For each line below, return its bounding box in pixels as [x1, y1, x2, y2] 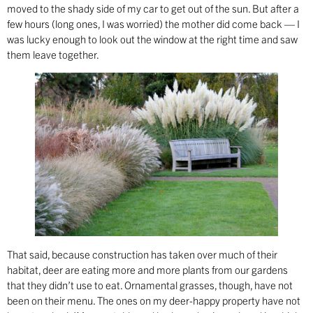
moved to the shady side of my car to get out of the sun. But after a [7, 1, 299, 15]
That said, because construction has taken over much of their [7, 247, 277, 261]
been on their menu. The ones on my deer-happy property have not [7, 293, 300, 307]
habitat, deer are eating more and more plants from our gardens [7, 262, 288, 276]
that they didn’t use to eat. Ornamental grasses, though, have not [7, 277, 293, 291]
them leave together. [7, 48, 99, 61]
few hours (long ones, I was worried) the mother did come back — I [7, 17, 300, 31]
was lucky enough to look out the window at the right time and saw [7, 32, 298, 46]
